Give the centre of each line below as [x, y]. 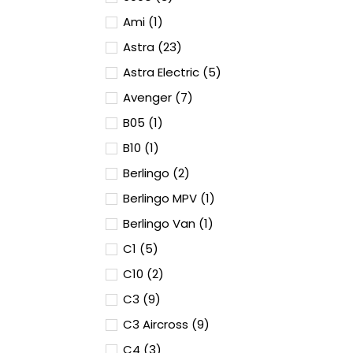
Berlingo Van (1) [168, 223]
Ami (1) [143, 22]
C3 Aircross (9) [166, 324]
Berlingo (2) [156, 173]
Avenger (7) [158, 97]
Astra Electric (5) [172, 72]
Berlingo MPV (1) [169, 198]
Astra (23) [152, 47]
